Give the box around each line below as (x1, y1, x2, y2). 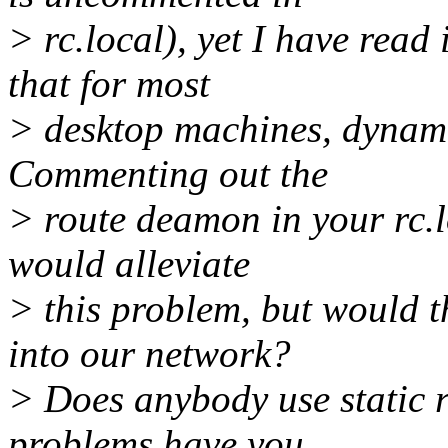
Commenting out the (8, 152, 328, 196)
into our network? (8, 332, 291, 376)
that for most (8, 62, 210, 106)
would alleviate (8, 242, 250, 286)
